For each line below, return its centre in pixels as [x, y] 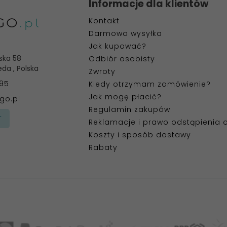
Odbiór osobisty [122, 59]
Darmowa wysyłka [125, 33]
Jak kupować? [118, 46]
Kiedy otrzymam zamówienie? [150, 84]
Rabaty [103, 147]
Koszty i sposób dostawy [140, 135]
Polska [28, 69]
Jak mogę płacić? [125, 97]
